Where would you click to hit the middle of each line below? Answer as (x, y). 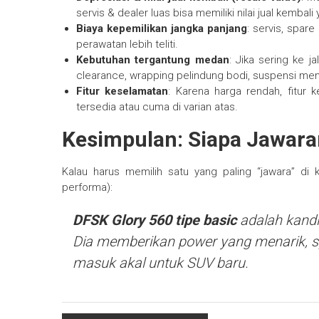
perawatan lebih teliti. (127, 45)
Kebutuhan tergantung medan (153, 60)
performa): (87, 188)
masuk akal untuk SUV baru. (161, 263)
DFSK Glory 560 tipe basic (155, 220)
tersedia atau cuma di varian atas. (157, 107)
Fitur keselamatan (122, 91)
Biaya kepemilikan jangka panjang (162, 29)
